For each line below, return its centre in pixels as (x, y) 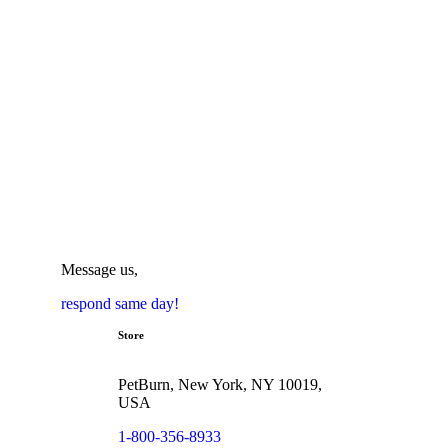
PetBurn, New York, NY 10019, (220, 384)
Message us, (99, 269)
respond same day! (120, 303)
